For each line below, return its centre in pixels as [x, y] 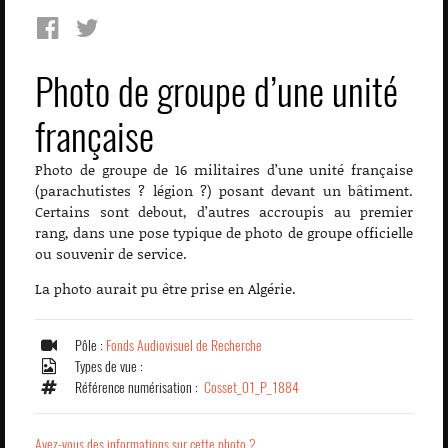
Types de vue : [110, 367]
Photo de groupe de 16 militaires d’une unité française [224, 170]
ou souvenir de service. [111, 254]
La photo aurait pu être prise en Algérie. [165, 289]
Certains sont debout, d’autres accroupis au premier [224, 212]
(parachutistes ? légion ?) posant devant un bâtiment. [224, 191]
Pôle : [90, 346]
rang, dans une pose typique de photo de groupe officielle [224, 233]
